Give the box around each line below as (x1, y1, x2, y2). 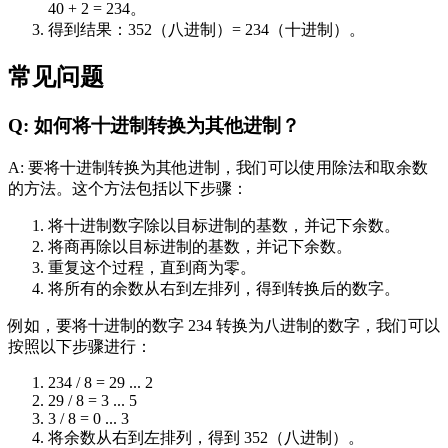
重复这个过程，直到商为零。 (48, 258, 256, 276)
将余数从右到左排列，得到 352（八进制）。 (48, 428, 364, 446)
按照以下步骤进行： (8, 337, 152, 355)
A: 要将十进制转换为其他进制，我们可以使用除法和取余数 (8, 158, 428, 176)
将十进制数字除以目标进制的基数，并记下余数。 (48, 216, 400, 234)
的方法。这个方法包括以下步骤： (8, 179, 248, 197)
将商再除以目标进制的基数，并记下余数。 (48, 237, 352, 255)
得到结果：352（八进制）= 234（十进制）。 (48, 21, 365, 39)
